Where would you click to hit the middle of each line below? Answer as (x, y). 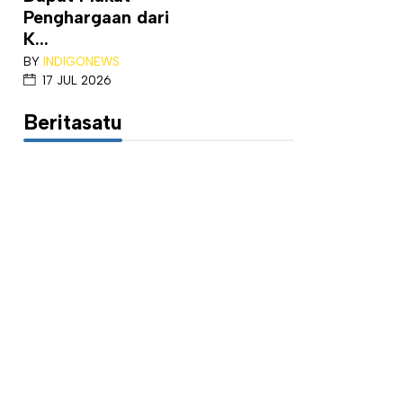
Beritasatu (73, 122)
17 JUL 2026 (77, 80)
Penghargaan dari (96, 17)
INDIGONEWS (81, 61)
